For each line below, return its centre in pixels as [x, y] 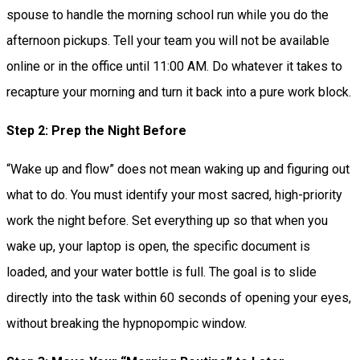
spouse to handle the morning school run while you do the [168, 14]
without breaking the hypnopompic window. [127, 323]
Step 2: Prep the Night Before [96, 130]
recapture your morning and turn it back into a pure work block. [179, 92]
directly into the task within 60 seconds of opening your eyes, [179, 297]
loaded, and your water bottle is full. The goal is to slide [162, 272]
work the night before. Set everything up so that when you [167, 220]
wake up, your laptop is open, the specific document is [158, 246]
